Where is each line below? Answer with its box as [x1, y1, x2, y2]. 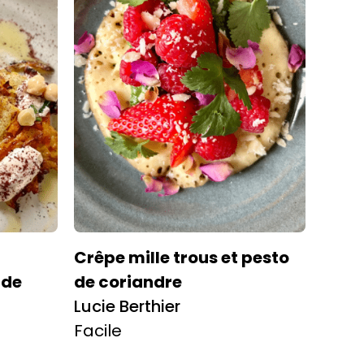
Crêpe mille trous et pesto [74, 245, 289, 269]
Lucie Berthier [74, 294, 180, 318]
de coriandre [74, 270, 182, 293]
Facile [74, 318, 122, 342]
